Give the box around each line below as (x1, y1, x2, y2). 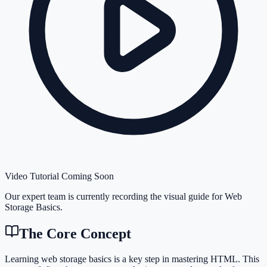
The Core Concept (19, 226, 131, 242)
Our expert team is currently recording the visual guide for (5, 191, 225, 201)
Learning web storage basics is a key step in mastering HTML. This (5, 254, 259, 265)
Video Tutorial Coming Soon (5, 170, 114, 181)
